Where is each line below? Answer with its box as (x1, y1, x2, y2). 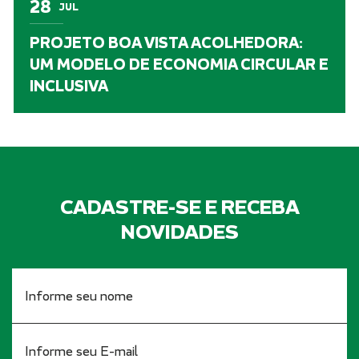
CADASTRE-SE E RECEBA (59, 193, 300, 220)
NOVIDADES (120, 218, 239, 245)
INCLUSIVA (30, 75, 108, 96)
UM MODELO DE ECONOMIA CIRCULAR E (30, 54, 329, 75)
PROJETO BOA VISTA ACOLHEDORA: (30, 32, 303, 53)
